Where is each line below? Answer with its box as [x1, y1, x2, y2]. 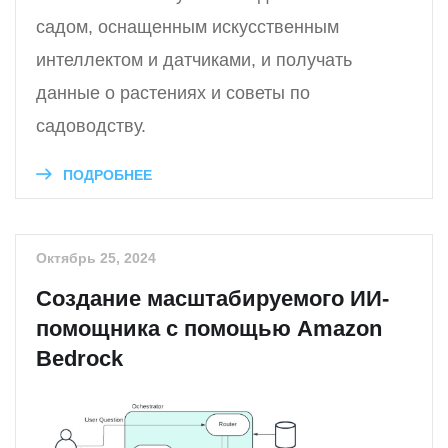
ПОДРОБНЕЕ [59, 167, 152, 184]
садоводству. [36, 116, 146, 137]
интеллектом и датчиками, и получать [36, 50, 352, 71]
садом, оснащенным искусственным [36, 17, 339, 38]
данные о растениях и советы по [36, 83, 310, 104]
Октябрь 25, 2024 [36, 250, 156, 267]
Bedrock [36, 346, 123, 372]
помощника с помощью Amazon [36, 316, 382, 342]
